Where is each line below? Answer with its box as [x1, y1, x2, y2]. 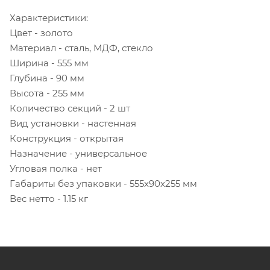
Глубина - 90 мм [10, 72, 84, 84]
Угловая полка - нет [10, 162, 102, 174]
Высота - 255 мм [10, 87, 84, 99]
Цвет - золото [10, 27, 73, 39]
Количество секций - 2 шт [10, 102, 130, 114]
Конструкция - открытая [10, 132, 124, 144]
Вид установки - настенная [10, 117, 136, 129]
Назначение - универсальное [10, 147, 147, 159]
